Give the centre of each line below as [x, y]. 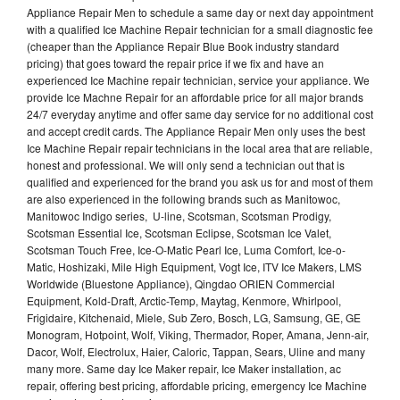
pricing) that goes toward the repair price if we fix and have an [175, 62]
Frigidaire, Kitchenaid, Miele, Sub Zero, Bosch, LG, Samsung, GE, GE [194, 317]
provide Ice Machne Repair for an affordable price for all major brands [195, 96]
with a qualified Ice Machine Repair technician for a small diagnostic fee [200, 29]
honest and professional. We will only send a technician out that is [186, 164]
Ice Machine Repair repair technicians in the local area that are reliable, [200, 147]
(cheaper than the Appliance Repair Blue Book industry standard [183, 46]
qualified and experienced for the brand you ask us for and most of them [200, 181]
